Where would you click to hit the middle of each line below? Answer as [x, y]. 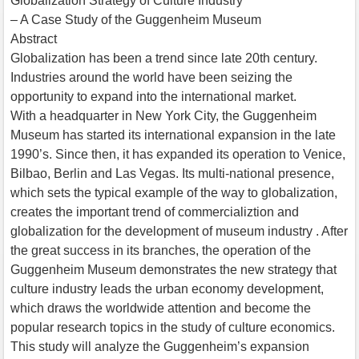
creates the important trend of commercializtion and [155, 212]
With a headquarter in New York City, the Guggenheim [163, 115]
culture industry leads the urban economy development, [167, 288]
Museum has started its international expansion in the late [173, 135]
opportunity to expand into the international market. [153, 96]
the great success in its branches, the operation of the [161, 250]
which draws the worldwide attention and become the [161, 308]
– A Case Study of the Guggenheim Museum [136, 19]
